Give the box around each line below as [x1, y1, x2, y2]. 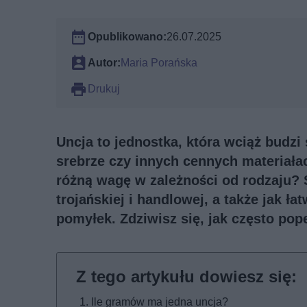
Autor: [88, 56, 121, 69]
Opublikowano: [88, 29, 167, 43]
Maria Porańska [121, 56, 197, 69]
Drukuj [88, 82, 120, 95]
